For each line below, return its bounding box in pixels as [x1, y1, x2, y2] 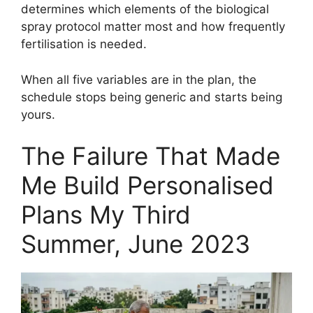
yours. [21, 107, 55, 122]
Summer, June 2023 [21, 229, 250, 259]
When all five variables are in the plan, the [21, 72, 256, 87]
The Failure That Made [21, 141, 280, 171]
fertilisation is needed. [21, 37, 147, 52]
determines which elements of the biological [21, 2, 269, 17]
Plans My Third [21, 200, 191, 230]
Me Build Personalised [21, 170, 274, 201]
